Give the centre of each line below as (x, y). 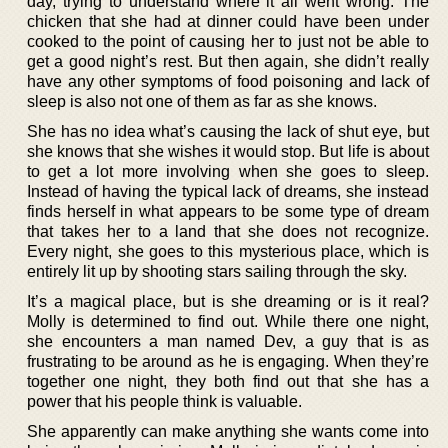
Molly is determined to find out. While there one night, (228, 321)
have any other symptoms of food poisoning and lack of (228, 81)
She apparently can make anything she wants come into (228, 431)
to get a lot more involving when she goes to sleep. (228, 171)
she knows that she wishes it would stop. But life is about (228, 151)
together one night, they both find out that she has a (228, 381)
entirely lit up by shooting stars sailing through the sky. (217, 271)
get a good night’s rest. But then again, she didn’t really (228, 61)
